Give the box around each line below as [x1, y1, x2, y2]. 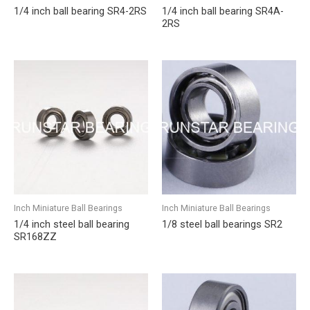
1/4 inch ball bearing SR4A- [162, 5, 284, 18]
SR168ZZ [14, 230, 57, 243]
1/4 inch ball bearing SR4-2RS [14, 5, 147, 18]
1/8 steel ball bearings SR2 [162, 217, 282, 230]
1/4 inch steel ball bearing [14, 217, 129, 230]
